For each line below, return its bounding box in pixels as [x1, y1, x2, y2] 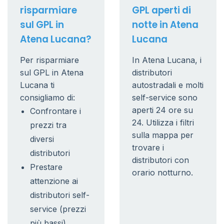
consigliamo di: [20, 92, 75, 102]
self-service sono [132, 92, 197, 102]
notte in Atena [132, 18, 198, 31]
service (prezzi [30, 204, 86, 214]
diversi [30, 134, 54, 144]
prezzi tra [30, 120, 66, 130]
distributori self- [30, 190, 89, 200]
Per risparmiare [20, 55, 79, 65]
